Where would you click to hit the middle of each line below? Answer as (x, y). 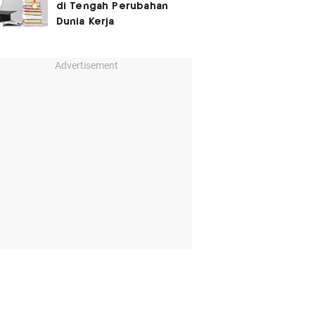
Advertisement (86, 65)
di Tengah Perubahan (112, 6)
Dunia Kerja (85, 22)
